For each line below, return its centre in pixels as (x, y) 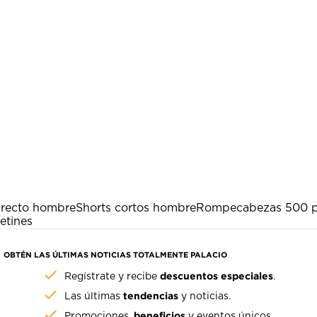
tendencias (151, 296)
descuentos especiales (217, 276)
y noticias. (205, 297)
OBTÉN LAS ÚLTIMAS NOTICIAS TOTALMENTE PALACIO (116, 255)
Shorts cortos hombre (136, 208)
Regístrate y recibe (113, 277)
